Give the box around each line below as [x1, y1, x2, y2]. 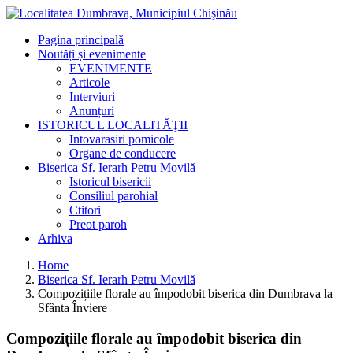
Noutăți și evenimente [38, 47, 146, 61]
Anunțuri [69, 104, 114, 117]
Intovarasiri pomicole [69, 132, 174, 146]
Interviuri [69, 90, 115, 103]
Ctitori [69, 203, 101, 217]
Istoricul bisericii [69, 175, 151, 188]
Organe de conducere [69, 147, 176, 160]
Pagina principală [38, 33, 124, 46]
